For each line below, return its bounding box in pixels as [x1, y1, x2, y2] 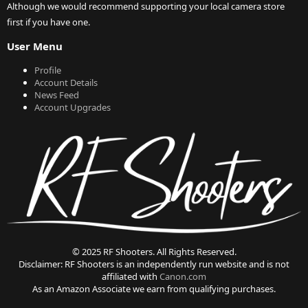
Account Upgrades [34, 101, 111, 114]
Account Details [34, 76, 98, 89]
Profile [34, 64, 61, 77]
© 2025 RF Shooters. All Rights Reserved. [71, 245, 236, 258]
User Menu [7, 39, 63, 54]
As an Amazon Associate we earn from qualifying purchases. [32, 283, 276, 296]
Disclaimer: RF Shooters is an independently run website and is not [19, 258, 289, 271]
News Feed [34, 89, 79, 102]
